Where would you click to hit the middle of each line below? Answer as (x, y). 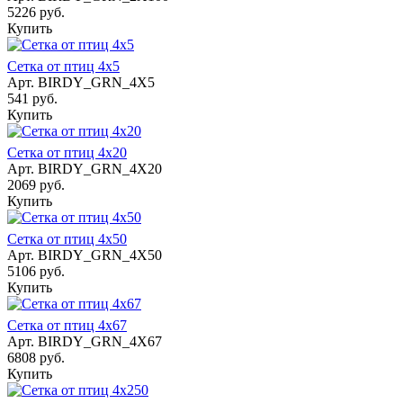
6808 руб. (36, 357)
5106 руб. (36, 271)
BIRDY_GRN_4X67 (100, 341)
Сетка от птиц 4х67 (67, 325)
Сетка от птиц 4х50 (67, 238)
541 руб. (32, 98)
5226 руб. (36, 12)
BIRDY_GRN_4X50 (100, 255)
